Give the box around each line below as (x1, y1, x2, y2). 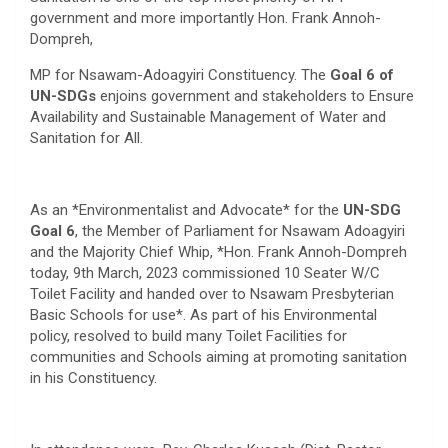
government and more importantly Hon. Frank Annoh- (30, 8, 381, 27)
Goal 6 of (330, 65, 394, 84)
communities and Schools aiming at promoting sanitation (30, 347, 407, 366)
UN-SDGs (30, 86, 96, 105)
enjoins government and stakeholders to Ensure (96, 86, 414, 105)
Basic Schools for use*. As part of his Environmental (30, 305, 377, 324)
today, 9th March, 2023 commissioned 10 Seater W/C (30, 263, 380, 282)
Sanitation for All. (30, 128, 143, 147)
